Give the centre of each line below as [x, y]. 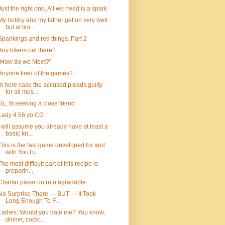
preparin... [19, 171]
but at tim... [20, 27]
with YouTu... [23, 152]
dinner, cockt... [25, 219]
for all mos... [22, 92]
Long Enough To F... [32, 201]
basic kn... [19, 134]
